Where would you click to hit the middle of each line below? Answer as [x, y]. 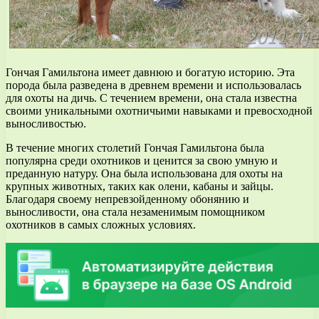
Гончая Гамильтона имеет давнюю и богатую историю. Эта [150, 72]
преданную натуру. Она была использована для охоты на [144, 173]
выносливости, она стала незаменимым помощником [135, 211]
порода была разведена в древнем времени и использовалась [153, 85]
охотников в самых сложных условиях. [101, 224]
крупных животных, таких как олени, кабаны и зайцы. [140, 186]
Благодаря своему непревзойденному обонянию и [127, 199]
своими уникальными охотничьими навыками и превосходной [159, 110]
